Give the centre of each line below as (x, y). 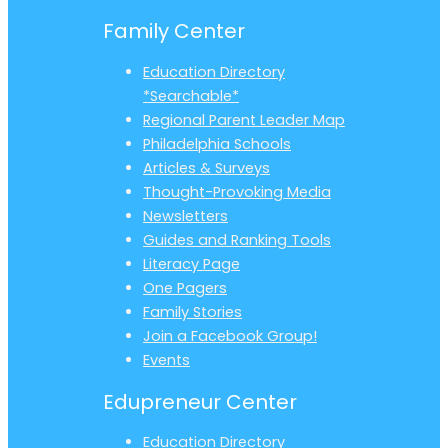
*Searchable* (191, 95)
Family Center (174, 30)
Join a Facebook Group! (230, 335)
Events (166, 359)
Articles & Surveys (206, 167)
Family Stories (192, 311)
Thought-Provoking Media (237, 191)
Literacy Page (191, 263)
